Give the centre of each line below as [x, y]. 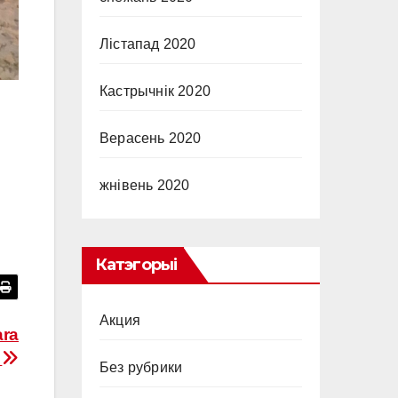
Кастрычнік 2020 [155, 91]
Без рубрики [141, 367]
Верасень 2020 [151, 138]
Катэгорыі [136, 265]
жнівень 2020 [145, 185]
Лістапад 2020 [148, 44]
